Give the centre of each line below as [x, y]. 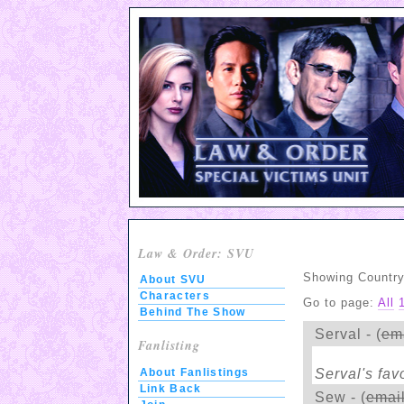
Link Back [170, 388]
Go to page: [340, 303]
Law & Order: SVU [196, 253]
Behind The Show [193, 312]
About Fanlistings [194, 372]
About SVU [173, 280]
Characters [174, 296]
